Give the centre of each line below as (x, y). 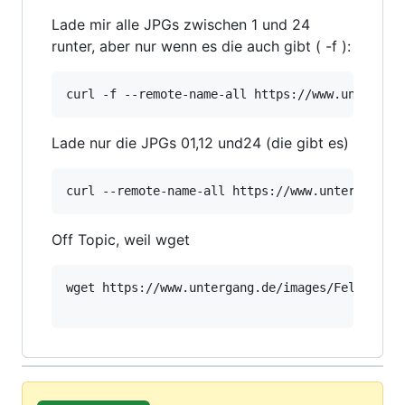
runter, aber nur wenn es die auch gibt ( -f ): (201, 46)
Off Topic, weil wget (121, 240)
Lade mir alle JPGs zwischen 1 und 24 (181, 24)
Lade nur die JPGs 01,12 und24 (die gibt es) (200, 143)
